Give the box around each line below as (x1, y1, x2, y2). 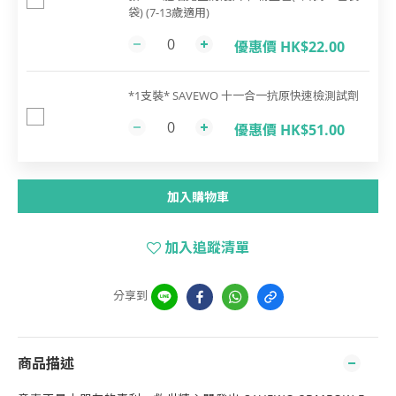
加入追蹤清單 (164, 238, 249, 257)
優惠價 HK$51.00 (234, 120, 345, 140)
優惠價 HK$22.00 (234, 37, 345, 57)
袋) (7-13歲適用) (128, 4, 209, 20)
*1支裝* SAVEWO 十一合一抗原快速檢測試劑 (128, 88, 359, 103)
